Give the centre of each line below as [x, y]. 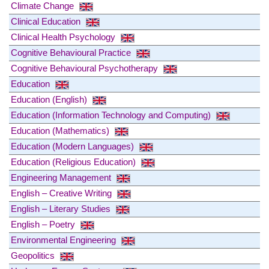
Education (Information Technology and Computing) [112, 115]
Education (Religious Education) [74, 162]
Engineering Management [62, 177]
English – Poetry [44, 224]
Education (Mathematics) [61, 130]
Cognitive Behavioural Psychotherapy [86, 68]
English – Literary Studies [62, 208]
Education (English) [50, 99]
